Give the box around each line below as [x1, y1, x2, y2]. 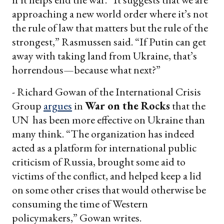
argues [43, 98, 72, 113]
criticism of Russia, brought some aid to [12, 154, 185, 169]
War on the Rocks [85, 98, 170, 113]
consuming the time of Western [12, 196, 148, 211]
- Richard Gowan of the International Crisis [12, 84, 201, 99]
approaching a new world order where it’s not [12, 6, 208, 21]
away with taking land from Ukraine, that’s [12, 48, 197, 63]
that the [170, 98, 205, 113]
